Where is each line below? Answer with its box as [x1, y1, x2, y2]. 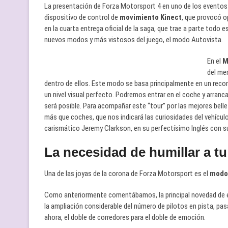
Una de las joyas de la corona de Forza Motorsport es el [44, 169, 210, 178]
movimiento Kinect [118, 13, 182, 22]
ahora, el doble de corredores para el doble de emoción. [44, 213, 206, 222]
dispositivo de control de [44, 13, 118, 22]
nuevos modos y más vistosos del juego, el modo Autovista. [44, 35, 223, 44]
